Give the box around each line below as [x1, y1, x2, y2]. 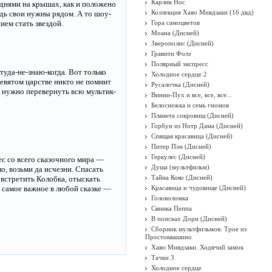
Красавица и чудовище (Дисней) [151, 184, 246, 191]
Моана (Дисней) [151, 29, 199, 36]
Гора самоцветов [151, 19, 200, 26]
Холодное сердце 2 [151, 70, 207, 78]
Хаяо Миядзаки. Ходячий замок [151, 243, 243, 251]
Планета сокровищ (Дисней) [151, 112, 234, 119]
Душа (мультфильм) [151, 163, 209, 171]
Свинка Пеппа [151, 205, 192, 212]
